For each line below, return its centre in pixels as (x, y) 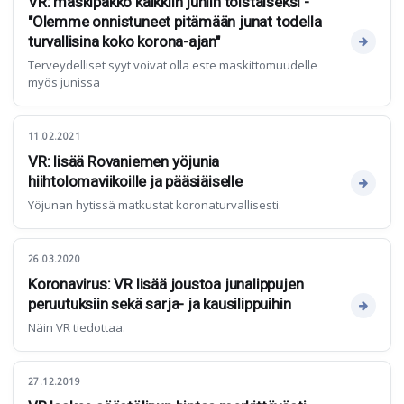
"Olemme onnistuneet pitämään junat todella (175, 22)
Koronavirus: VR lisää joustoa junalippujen (166, 284)
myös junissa (64, 82)
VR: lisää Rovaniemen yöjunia (124, 161)
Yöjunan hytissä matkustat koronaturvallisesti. (155, 205)
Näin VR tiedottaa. (77, 327)
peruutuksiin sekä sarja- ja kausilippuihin (160, 304)
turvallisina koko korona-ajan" (124, 41)
